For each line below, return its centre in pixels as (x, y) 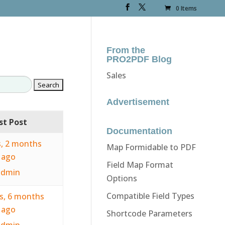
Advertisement (138, 102)
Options (122, 178)
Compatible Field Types (150, 196)
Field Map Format (140, 164)
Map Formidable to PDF (151, 147)
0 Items (187, 9)
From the (126, 50)
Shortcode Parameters (149, 213)
